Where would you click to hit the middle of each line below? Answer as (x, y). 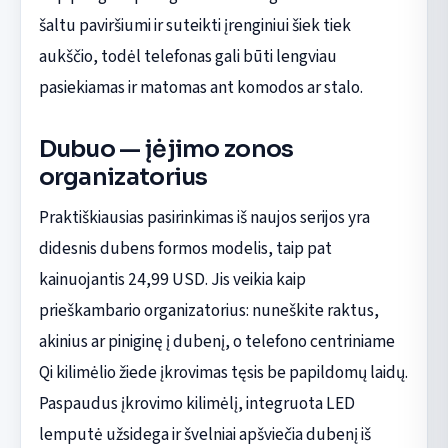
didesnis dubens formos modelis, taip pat (185, 249)
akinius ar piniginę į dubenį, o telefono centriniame (216, 342)
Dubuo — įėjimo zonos (166, 149)
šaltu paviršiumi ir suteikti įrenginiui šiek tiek (194, 26)
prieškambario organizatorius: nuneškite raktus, (208, 311)
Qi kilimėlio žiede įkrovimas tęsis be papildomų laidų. (223, 373)
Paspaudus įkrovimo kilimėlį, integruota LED (196, 404)
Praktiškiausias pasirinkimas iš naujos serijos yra (204, 218)
